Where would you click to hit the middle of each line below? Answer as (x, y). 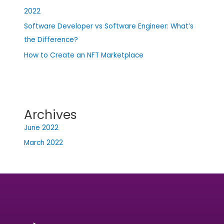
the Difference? (51, 40)
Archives (51, 114)
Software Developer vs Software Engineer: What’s (109, 26)
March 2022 (44, 143)
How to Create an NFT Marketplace (84, 55)
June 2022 (41, 127)
